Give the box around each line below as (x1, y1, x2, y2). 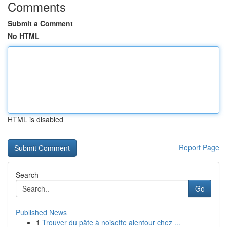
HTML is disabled (8, 114, 63, 124)
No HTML (8, 31, 40, 41)
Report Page (179, 142, 219, 153)
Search (16, 170, 39, 180)
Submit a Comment (8, 18, 73, 28)
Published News (16, 207, 67, 217)
